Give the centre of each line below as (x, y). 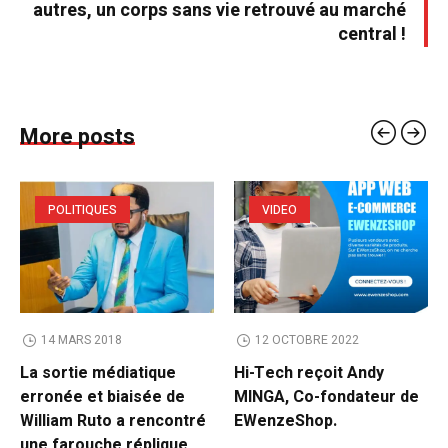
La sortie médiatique (98, 373)
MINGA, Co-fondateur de (326, 397)
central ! (372, 35)
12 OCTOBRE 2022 (306, 340)
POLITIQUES (82, 210)
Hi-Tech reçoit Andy (309, 373)
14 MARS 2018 (81, 340)
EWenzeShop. (285, 421)
